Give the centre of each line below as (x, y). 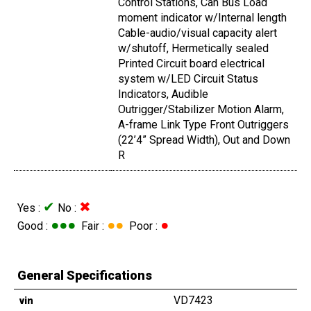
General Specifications (85, 276)
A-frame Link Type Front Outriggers (203, 125)
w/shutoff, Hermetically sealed (193, 49)
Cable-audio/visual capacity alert (197, 33)
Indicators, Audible (163, 94)
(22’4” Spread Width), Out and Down (204, 140)
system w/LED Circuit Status (188, 79)
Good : (34, 226)
